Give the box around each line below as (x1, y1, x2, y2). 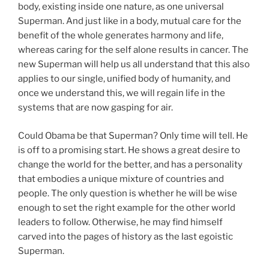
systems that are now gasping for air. (18, 102, 173, 113)
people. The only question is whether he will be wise (18, 187, 237, 199)
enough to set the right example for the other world (18, 202, 235, 213)
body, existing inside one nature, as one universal (18, 1, 224, 13)
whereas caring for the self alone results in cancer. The (18, 44, 249, 56)
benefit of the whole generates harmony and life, (18, 30, 223, 41)
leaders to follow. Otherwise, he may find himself (18, 216, 223, 228)
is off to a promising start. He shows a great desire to (18, 144, 240, 156)
